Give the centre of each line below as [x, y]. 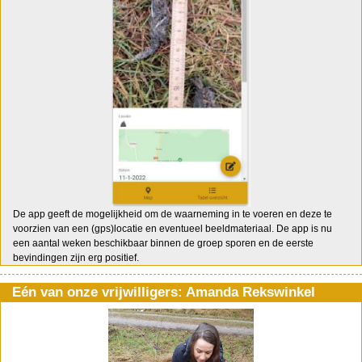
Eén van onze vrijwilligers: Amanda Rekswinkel [164, 292]
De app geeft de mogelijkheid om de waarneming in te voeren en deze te [173, 214]
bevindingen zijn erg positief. [76, 258]
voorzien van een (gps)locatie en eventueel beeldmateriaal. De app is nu [173, 229]
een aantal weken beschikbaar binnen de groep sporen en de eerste [163, 243]
